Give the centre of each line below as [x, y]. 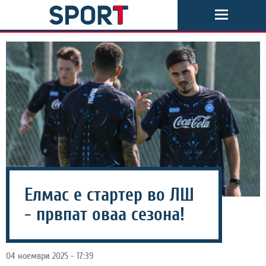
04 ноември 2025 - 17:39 [50, 256]
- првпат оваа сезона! [104, 214]
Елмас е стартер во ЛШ [109, 195]
